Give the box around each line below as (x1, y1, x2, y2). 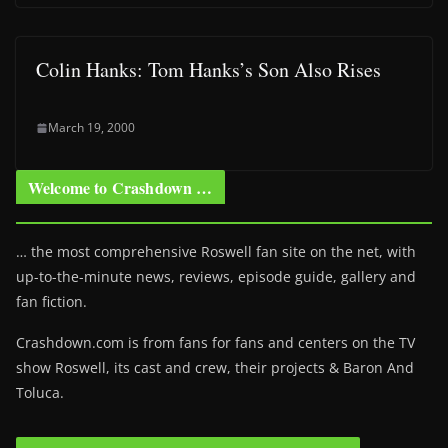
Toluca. (16, 383, 64, 402)
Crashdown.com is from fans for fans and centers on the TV (16, 333, 415, 352)
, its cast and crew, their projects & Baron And (106, 358, 414, 377)
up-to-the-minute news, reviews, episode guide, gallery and (16, 267, 416, 286)
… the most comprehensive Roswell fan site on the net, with (16, 242, 416, 261)
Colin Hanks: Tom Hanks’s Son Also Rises (36, 56, 381, 83)
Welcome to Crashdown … (28, 176, 213, 199)
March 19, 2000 (48, 119, 135, 136)
